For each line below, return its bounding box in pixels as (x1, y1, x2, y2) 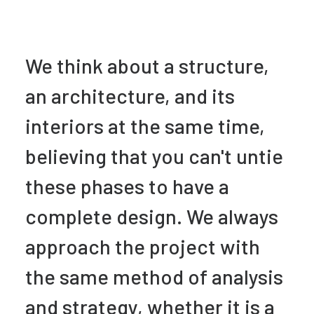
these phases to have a (25, 174, 229, 198)
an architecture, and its (25, 83, 235, 108)
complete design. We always (25, 204, 278, 228)
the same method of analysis (25, 264, 283, 289)
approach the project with (25, 234, 260, 259)
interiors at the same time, (25, 114, 265, 138)
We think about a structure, (25, 53, 269, 78)
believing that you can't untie (25, 144, 283, 168)
